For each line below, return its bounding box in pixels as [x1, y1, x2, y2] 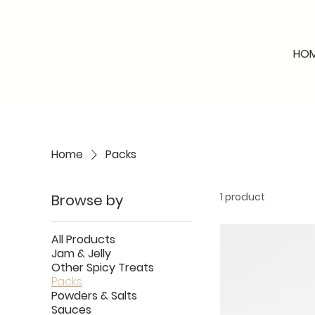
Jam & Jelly [51, 245, 111, 262]
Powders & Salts [51, 287, 137, 304]
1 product [219, 189, 265, 204]
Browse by [51, 190, 123, 210]
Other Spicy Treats [51, 259, 154, 276]
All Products [51, 231, 115, 247]
